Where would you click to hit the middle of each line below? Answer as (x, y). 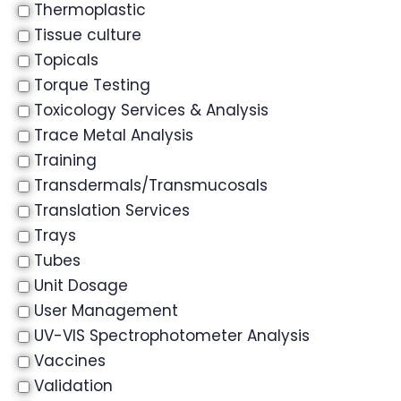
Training (65, 160)
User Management (106, 311)
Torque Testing (92, 85)
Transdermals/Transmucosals (151, 185)
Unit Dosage (81, 286)
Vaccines (70, 361)
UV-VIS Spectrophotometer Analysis (172, 336)
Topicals (66, 60)
